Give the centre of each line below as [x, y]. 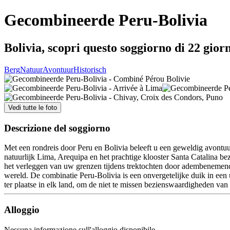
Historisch [90, 69]
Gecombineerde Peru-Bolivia [106, 20]
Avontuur [58, 69]
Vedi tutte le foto [33, 107]
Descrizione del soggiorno [57, 128]
